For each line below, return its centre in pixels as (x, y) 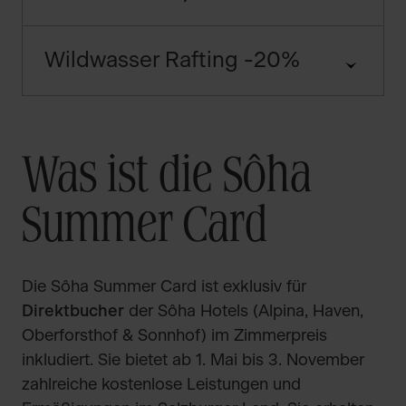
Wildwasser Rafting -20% (172, 61)
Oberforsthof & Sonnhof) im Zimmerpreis (174, 336)
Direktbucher (73, 312)
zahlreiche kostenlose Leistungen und (161, 385)
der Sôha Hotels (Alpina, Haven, (244, 312)
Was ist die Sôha (167, 179)
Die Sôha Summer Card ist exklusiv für (164, 287)
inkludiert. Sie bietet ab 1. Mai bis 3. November (193, 361)
